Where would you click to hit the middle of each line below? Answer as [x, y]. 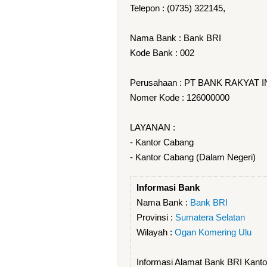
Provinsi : [156, 217]
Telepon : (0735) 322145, [178, 8]
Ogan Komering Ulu [213, 232]
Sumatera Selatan [210, 217]
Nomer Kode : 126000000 [180, 97]
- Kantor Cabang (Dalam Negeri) [193, 157]
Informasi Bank [168, 187]
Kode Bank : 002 [162, 53]
